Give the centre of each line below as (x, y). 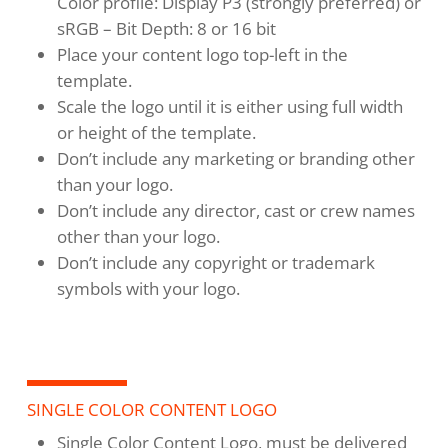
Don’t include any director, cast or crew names (235, 211)
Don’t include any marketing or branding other (235, 159)
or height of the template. (156, 133)
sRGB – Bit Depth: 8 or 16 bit (166, 29)
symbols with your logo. (148, 289)
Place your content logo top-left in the (202, 55)
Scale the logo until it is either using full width (229, 107)
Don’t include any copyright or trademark (215, 263)
